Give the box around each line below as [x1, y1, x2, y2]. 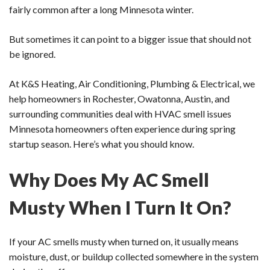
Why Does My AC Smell [9, 168, 209, 191]
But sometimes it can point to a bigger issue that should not [9, 33, 251, 45]
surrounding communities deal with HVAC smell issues [9, 107, 231, 119]
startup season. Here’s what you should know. [9, 137, 194, 149]
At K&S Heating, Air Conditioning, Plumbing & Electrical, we [9, 77, 255, 89]
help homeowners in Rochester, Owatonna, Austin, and [9, 92, 230, 104]
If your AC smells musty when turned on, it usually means [9, 235, 239, 247]
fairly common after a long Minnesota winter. [9, 3, 193, 15]
